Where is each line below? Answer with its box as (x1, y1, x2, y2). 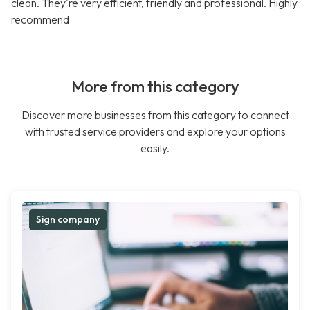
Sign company (36, 213, 100, 226)
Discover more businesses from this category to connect (21, 108, 289, 122)
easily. (140, 141, 170, 156)
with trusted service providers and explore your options (24, 125, 286, 139)
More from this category (71, 77, 239, 97)
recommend (11, 12, 69, 27)
